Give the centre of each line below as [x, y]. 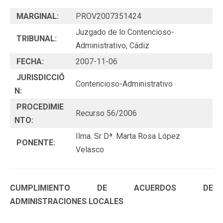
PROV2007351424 [109, 16]
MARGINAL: [38, 16]
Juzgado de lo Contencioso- [125, 32]
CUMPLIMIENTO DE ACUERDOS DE [111, 188]
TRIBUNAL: [37, 38]
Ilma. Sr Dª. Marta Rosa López [128, 136]
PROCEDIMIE [39, 107]
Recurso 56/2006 [106, 113]
